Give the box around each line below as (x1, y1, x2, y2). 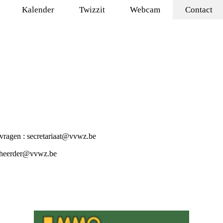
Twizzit (79, 5, 105, 14)
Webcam (130, 5, 160, 14)
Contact (185, 5, 213, 14)
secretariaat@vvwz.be (27, 132, 96, 140)
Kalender (22, 5, 54, 14)
